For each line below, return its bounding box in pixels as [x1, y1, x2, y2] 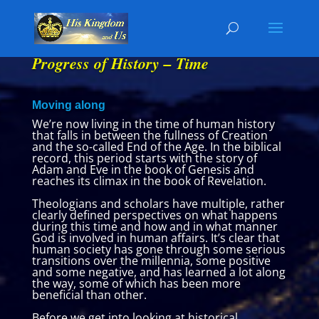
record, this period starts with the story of [31, 150, 257, 166]
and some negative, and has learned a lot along [31, 264, 286, 280]
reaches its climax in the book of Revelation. [31, 173, 266, 189]
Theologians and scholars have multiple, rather [31, 196, 285, 211]
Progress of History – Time [31, 52, 209, 74]
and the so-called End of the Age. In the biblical [31, 139, 281, 155]
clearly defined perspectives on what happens [31, 207, 278, 223]
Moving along [31, 99, 105, 111]
